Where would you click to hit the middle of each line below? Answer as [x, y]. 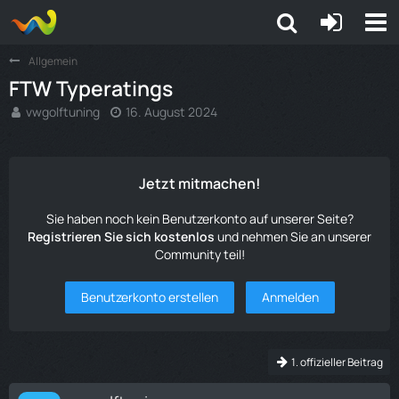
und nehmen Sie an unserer [293, 236]
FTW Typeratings [91, 88]
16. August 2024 [171, 112]
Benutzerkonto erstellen [149, 297]
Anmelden [290, 297]
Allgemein [53, 61]
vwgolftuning [63, 112]
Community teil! [199, 254]
